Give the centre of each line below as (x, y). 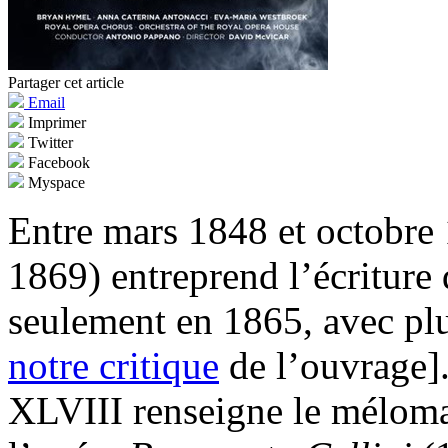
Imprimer (55, 123)
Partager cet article (66, 83)
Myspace (54, 183)
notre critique (113, 366)
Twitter (48, 143)
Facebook (57, 163)
